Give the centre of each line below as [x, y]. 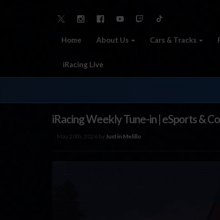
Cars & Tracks [174, 40]
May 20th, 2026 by [81, 136]
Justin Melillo [124, 136]
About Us [113, 40]
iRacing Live [82, 64]
